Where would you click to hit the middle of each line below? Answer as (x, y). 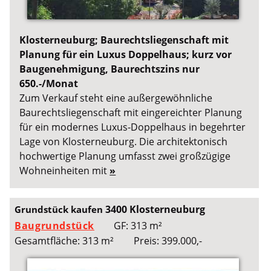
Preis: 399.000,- (168, 240)
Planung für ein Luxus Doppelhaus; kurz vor (126, 55)
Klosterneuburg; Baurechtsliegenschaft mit (124, 40)
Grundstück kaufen (60, 209)
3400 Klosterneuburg (155, 209)
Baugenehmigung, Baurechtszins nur (110, 69)
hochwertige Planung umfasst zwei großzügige (125, 156)
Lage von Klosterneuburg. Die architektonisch (124, 142)
